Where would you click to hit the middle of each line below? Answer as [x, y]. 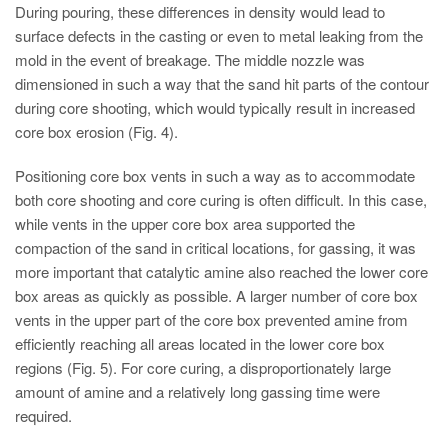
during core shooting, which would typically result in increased [215, 108]
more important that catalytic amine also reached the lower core [221, 272]
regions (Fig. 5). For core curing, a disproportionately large [203, 368]
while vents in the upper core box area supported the [185, 224]
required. [43, 416]
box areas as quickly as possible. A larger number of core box [216, 296]
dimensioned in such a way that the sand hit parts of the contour [222, 84]
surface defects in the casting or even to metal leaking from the [219, 36]
